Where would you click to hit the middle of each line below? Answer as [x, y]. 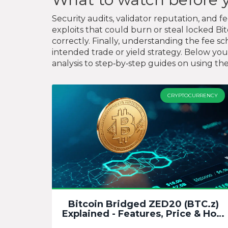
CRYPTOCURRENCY [193, 95]
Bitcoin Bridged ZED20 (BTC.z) [144, 204]
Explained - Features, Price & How [144, 213]
